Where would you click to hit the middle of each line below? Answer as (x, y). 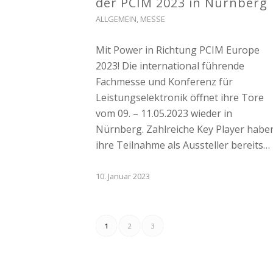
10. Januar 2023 (123, 176)
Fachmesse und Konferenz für (164, 81)
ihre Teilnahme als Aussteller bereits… (183, 145)
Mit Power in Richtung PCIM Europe (178, 50)
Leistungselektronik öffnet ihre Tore (180, 97)
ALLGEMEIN (116, 19)
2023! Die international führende (170, 66)
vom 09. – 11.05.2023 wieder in (164, 113)
